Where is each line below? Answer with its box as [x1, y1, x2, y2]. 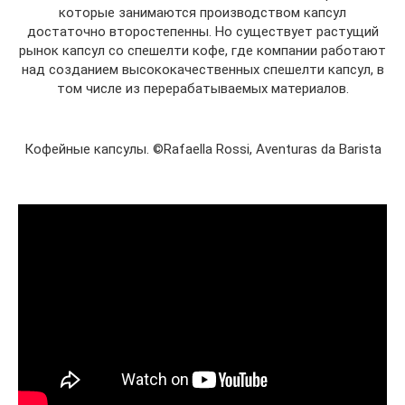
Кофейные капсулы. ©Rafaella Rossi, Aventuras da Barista [24, 140, 381, 157]
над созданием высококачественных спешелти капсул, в [21, 61, 384, 78]
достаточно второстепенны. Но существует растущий [26, 23, 379, 40]
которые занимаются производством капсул [59, 4, 346, 21]
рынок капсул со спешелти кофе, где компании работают [19, 42, 386, 59]
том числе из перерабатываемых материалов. [56, 80, 349, 97]
